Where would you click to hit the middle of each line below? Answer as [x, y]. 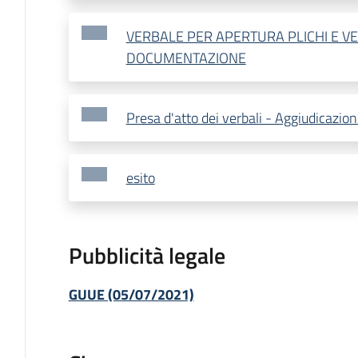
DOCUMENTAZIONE [186, 58]
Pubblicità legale [147, 256]
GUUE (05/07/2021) [131, 295]
